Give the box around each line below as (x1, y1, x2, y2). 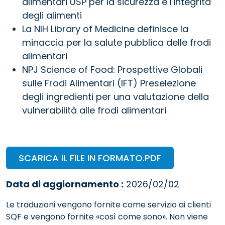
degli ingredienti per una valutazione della (22, 90, 209, 103)
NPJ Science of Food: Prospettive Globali (22, 63, 202, 76)
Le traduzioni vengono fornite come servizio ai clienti (6, 198, 211, 210)
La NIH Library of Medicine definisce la (22, 22, 188, 35)
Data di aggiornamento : (6, 177, 124, 190)
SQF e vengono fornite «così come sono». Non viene (6, 210, 208, 222)
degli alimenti (22, 9, 82, 22)
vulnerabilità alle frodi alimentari (22, 103, 166, 117)
